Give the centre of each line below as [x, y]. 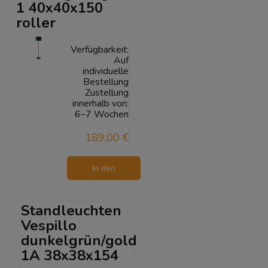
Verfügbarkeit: [100, 49]
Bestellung [106, 82]
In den [103, 168]
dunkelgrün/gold [79, 241]
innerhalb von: [101, 103]
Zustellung [107, 92]
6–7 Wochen [102, 114]
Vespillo [48, 226]
